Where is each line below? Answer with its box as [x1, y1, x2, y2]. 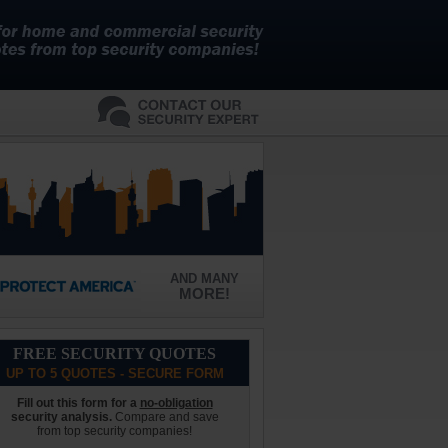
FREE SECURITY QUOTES [13, 345, 216, 362]
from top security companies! [37, 424, 192, 438]
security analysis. [10, 410, 112, 424]
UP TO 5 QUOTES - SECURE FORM [5, 366, 224, 381]
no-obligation [139, 396, 213, 410]
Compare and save [111, 410, 219, 424]
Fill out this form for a [16, 396, 140, 410]
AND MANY [169, 271, 239, 286]
